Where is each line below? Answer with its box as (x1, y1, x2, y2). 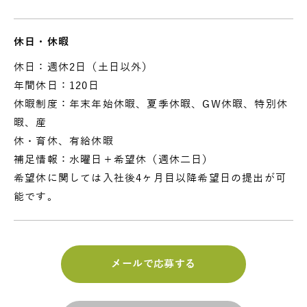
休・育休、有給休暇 (14, 135, 114, 147)
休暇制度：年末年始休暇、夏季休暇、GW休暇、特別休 (14, 98, 288, 110)
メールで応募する (111, 258, 196, 269)
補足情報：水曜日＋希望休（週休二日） (14, 153, 214, 165)
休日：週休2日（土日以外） (14, 61, 153, 73)
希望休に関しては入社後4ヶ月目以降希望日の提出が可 (14, 172, 287, 184)
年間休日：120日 (14, 79, 99, 91)
